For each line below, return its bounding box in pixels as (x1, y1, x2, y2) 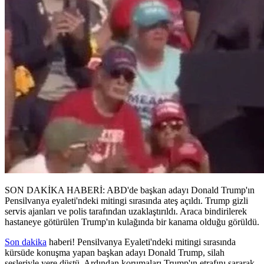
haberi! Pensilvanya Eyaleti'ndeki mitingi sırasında (47, 236, 236, 247)
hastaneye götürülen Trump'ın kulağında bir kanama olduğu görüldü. (5, 216, 259, 227)
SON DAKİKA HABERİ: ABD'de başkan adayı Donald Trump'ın (5, 184, 255, 195)
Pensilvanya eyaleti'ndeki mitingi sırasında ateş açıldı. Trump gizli (5, 195, 248, 206)
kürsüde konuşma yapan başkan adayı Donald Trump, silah (5, 247, 225, 258)
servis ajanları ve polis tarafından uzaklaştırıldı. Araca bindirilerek (5, 206, 247, 216)
